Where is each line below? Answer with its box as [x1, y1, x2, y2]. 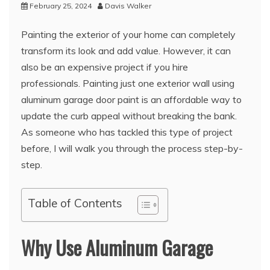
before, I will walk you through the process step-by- [21, 142, 243, 154]
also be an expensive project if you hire [21, 60, 188, 73]
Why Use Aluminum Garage [21, 233, 213, 262]
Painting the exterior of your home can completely [21, 28, 236, 40]
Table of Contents [28, 196, 122, 211]
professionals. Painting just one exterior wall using [21, 77, 234, 89]
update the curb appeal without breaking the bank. [21, 109, 237, 122]
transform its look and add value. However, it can [21, 44, 231, 57]
